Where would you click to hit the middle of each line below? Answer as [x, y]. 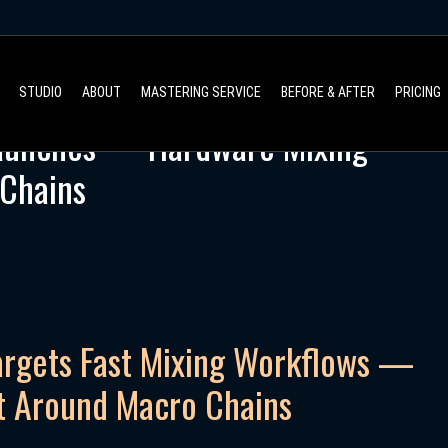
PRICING [417, 92]
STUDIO [40, 92]
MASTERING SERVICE [200, 92]
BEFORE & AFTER [327, 92]
